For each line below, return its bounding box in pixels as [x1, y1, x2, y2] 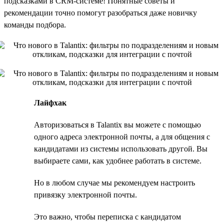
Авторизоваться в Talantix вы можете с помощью [34, 120, 201, 129]
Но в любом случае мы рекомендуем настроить [34, 178, 195, 187]
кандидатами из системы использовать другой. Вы [34, 144, 207, 153]
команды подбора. [4, 20, 66, 29]
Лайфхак [34, 98, 66, 107]
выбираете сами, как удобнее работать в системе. [34, 156, 201, 165]
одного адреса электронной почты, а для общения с [34, 132, 210, 141]
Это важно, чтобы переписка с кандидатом [34, 212, 181, 221]
